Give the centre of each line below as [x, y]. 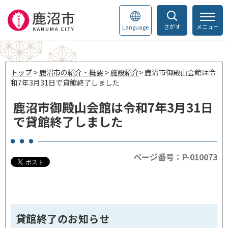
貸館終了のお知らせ [63, 219]
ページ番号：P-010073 [175, 157]
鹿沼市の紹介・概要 [71, 72]
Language [135, 27]
